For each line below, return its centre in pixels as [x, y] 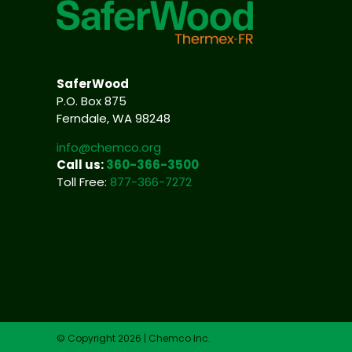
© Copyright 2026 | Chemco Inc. [133, 338]
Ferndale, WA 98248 [113, 119]
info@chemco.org [108, 148]
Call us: [81, 165]
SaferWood [92, 84]
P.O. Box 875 [91, 101]
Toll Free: [83, 182]
